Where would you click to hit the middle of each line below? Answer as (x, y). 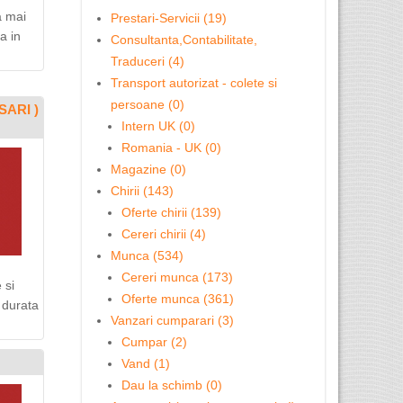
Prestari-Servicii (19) (169, 18)
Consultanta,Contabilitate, (184, 40)
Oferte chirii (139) (171, 212)
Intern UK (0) (158, 126)
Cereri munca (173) (177, 277)
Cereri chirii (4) (164, 234)
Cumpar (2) (154, 342)
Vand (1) (146, 363)
